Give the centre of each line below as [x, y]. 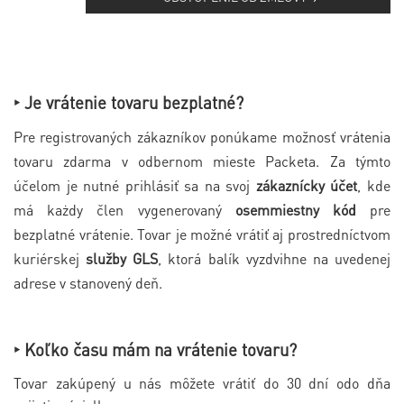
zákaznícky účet [307, 185]
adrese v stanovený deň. [88, 282]
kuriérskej [50, 258]
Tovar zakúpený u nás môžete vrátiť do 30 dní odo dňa [202, 382]
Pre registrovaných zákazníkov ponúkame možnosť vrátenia [202, 136]
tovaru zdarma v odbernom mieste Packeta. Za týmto [202, 161]
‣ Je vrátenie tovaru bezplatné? [129, 102]
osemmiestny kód [295, 209]
